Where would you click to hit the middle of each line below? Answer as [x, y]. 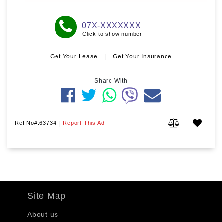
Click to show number [112, 33]
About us [43, 214]
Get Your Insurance [142, 56]
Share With [111, 81]
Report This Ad [84, 123]
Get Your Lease [75, 56]
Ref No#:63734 [36, 123]
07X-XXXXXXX [111, 25]
